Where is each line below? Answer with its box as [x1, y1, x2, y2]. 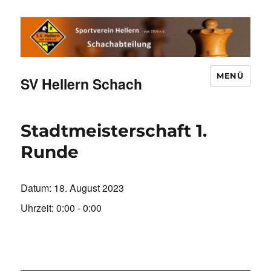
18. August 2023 [54, 181, 125, 195]
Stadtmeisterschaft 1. [21, 120, 207, 142]
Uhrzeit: [21, 201, 57, 215]
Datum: [21, 181, 54, 195]
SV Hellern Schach [21, 74, 143, 94]
